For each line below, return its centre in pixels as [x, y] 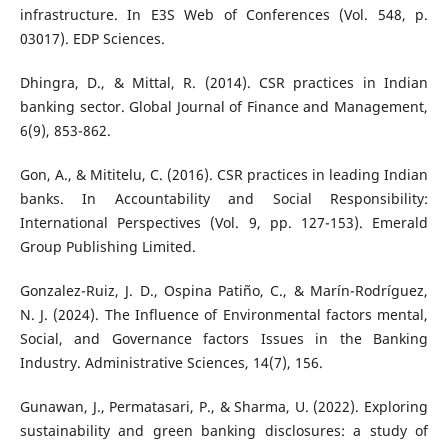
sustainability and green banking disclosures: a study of [224, 431]
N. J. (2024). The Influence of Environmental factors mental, [224, 315]
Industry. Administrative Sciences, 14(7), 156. [171, 363]
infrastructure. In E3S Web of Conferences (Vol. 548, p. [224, 15]
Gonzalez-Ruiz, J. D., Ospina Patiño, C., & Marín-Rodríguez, [224, 291]
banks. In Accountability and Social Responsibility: [224, 199]
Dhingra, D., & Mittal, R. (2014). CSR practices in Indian [224, 83]
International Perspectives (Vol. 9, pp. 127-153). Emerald [224, 223]
